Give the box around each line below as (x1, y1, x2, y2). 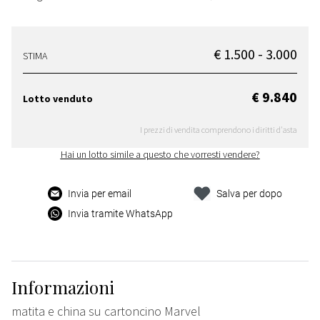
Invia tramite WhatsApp (68, 208, 174, 220)
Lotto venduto (23, 92, 93, 106)
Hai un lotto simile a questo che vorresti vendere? (60, 148, 260, 161)
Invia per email (68, 188, 132, 200)
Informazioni (11, 276, 114, 299)
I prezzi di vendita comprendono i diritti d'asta (140, 124, 297, 136)
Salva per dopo (216, 188, 282, 200)
